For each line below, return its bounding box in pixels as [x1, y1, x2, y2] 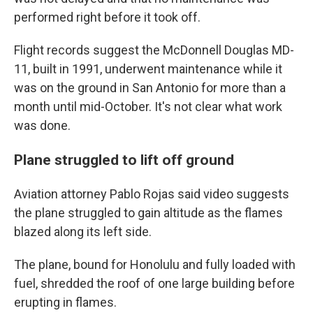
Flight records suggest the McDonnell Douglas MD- [14, 43, 294, 57]
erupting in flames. [14, 295, 117, 310]
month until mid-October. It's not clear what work [14, 99, 282, 114]
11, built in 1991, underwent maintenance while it [14, 61, 282, 76]
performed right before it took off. [14, 10, 201, 24]
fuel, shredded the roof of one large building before [14, 276, 295, 291]
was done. [14, 118, 71, 133]
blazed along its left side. [14, 224, 152, 239]
